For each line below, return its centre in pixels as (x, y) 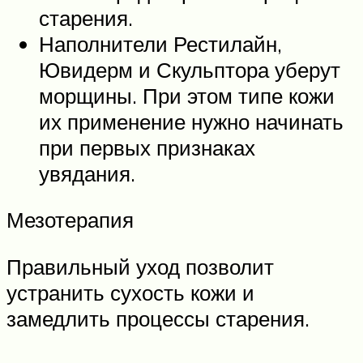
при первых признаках (147, 147)
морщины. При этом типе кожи (187, 95)
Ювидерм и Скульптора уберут (190, 69)
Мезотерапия (70, 220)
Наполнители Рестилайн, (160, 43)
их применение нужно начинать (191, 121)
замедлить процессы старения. (158, 318)
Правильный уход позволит (140, 266)
